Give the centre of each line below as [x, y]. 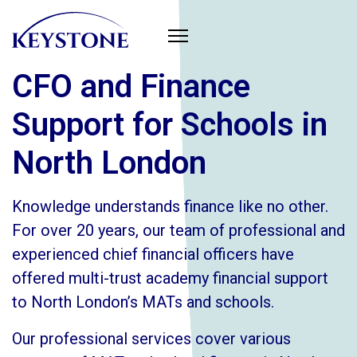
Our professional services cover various [151, 339]
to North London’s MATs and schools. [143, 302]
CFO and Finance [131, 86]
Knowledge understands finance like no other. [170, 206]
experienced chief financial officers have [153, 254]
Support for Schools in [170, 125]
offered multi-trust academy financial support [170, 278]
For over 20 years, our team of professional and [178, 230]
